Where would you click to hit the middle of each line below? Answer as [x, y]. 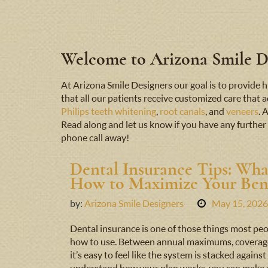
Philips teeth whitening [109, 112]
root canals [182, 112]
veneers [242, 112]
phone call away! [95, 138]
